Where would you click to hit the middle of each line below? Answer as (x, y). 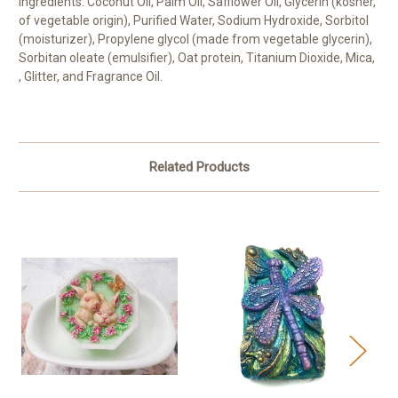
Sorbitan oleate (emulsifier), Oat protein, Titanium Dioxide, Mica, (197, 57)
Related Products (199, 167)
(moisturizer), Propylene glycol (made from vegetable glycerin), (195, 39)
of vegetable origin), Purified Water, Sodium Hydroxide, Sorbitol (194, 20)
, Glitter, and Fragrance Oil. (91, 76)
